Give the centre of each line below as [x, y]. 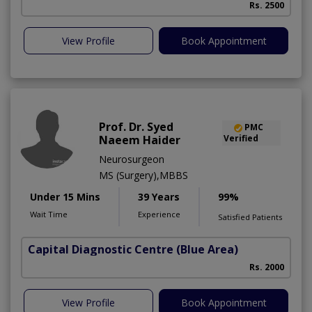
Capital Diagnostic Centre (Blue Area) [133, 250]
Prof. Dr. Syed [136, 127]
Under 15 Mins [65, 197]
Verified [241, 139]
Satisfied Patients [250, 217]
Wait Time [49, 214]
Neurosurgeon [132, 159]
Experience [159, 214]
